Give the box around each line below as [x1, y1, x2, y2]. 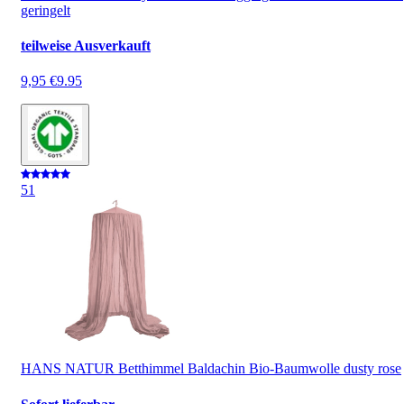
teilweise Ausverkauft [21, 38, 151, 54]
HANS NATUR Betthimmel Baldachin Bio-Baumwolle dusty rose [21, 361, 401, 377]
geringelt [21, 2, 70, 18]
